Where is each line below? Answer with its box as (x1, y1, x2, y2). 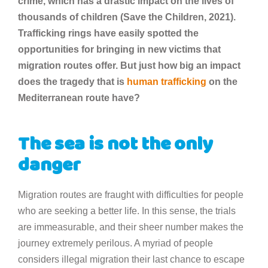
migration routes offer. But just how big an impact (18, 60, 240, 71)
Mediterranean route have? (18, 92, 140, 103)
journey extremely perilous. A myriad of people (18, 237, 213, 248)
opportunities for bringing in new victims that (18, 44, 221, 54)
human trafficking (127, 76, 206, 87)
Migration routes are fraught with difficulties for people (18, 189, 243, 200)
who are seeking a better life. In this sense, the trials (18, 205, 236, 216)
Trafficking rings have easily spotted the (18, 28, 199, 38)
